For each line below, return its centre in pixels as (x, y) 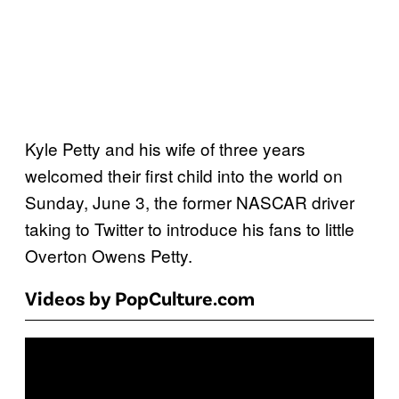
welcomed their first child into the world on (184, 175)
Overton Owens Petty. (109, 256)
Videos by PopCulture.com (140, 298)
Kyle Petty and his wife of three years (165, 149)
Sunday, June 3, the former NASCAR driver (190, 202)
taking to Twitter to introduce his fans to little (190, 229)
